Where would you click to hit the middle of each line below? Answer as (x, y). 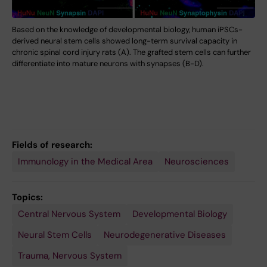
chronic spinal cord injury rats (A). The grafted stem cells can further (131, 52)
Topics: (27, 198)
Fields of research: (52, 145)
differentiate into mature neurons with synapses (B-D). (108, 64)
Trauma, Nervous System (70, 256)
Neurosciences (197, 162)
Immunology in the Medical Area (85, 162)
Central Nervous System (69, 214)
